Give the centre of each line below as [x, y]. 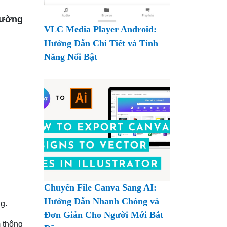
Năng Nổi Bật [71, 56]
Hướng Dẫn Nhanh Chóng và [102, 201]
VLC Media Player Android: [101, 29]
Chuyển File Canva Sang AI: [101, 187]
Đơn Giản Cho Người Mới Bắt [104, 215]
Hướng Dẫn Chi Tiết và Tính [101, 43]
